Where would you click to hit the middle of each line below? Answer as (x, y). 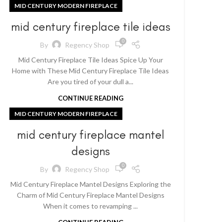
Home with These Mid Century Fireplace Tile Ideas (91, 71)
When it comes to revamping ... (91, 206)
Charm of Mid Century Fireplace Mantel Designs (90, 195)
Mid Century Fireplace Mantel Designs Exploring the (90, 184)
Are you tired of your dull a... (91, 82)
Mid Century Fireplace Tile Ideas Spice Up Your (90, 60)
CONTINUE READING (90, 98)
